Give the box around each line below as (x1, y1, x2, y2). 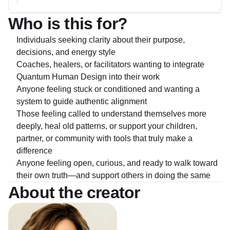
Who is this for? (8, 14, 128, 33)
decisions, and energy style (16, 48, 116, 56)
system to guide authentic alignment (16, 97, 147, 106)
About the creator (8, 183, 140, 202)
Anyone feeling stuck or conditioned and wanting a (16, 85, 200, 93)
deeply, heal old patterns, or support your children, (16, 122, 197, 130)
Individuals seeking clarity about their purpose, (16, 35, 185, 44)
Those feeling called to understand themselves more (16, 109, 206, 118)
